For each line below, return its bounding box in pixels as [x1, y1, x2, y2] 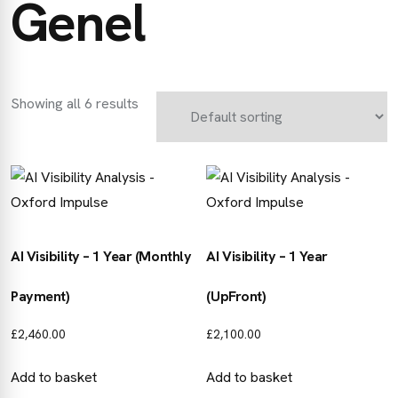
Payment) [11, 287, 70, 306]
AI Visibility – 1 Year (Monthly [11, 247, 192, 267]
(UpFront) [206, 287, 267, 306]
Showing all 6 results [11, 94, 139, 114]
